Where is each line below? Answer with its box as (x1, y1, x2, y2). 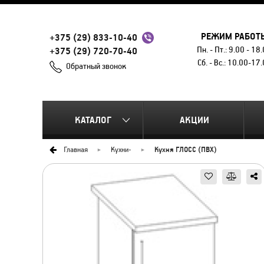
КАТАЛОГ (75, 114, 111, 126)
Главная (64, 145, 88, 154)
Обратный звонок (66, 61, 126, 71)
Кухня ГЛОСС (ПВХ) (154, 145, 217, 154)
